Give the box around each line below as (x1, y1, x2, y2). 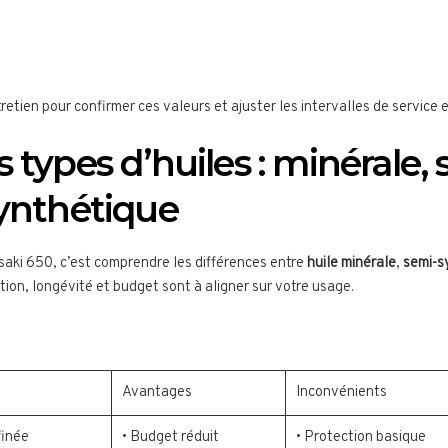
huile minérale (307, 254, 396, 274)
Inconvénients (296, 383, 387, 403)
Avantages (122, 383, 192, 403)
